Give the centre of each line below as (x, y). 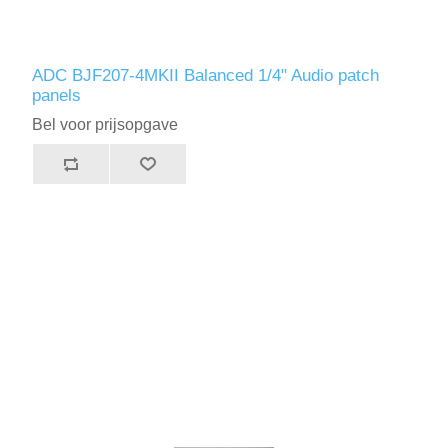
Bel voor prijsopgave (105, 125)
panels (57, 96)
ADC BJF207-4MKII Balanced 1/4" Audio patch (206, 76)
